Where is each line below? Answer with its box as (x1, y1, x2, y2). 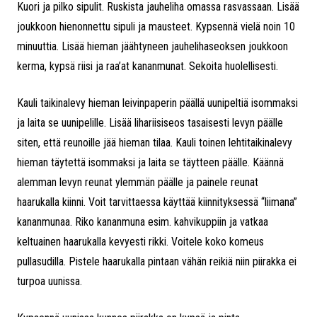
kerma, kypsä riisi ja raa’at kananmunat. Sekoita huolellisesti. (17, 59, 278, 74)
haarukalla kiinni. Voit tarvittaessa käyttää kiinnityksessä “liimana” (17, 195, 297, 209)
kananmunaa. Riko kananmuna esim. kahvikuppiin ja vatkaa (17, 215, 268, 229)
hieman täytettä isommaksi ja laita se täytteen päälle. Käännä (17, 156, 284, 170)
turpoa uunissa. (17, 275, 82, 289)
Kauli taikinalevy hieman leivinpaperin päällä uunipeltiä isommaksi (17, 96, 298, 110)
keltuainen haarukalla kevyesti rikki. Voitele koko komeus (17, 235, 264, 249)
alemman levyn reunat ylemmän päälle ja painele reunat (17, 175, 258, 190)
